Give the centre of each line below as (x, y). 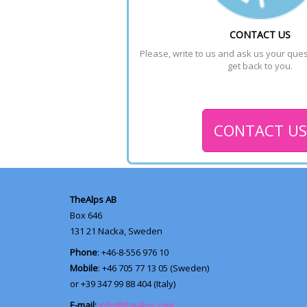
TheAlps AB (93, 199)
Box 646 (87, 215)
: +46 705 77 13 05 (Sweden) (153, 268)
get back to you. (260, 65)
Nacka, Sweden (129, 231)
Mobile (84, 268)
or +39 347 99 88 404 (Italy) (124, 283)
